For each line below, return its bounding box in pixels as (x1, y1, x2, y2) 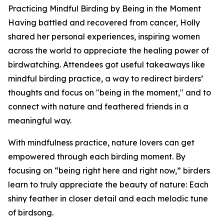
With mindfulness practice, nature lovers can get (8, 137, 194, 148)
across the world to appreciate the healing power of (8, 45, 209, 56)
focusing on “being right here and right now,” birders (8, 165, 210, 176)
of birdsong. (8, 207, 53, 218)
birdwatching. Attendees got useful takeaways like (8, 59, 205, 70)
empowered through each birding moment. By (8, 151, 185, 162)
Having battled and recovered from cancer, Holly (8, 17, 200, 28)
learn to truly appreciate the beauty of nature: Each (8, 179, 208, 190)
